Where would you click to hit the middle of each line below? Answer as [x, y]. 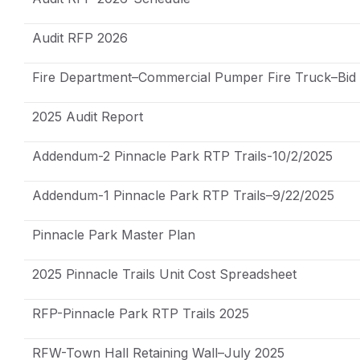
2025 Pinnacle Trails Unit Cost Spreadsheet [164, 274]
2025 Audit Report [88, 116]
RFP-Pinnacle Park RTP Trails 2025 [141, 313]
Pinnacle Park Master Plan [114, 234]
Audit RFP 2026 [80, 37]
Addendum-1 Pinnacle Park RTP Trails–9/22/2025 [183, 195]
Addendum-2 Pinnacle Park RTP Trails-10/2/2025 [182, 155]
